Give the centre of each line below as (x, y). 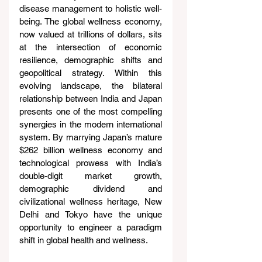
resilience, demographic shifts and (91, 60)
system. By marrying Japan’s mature (91, 137)
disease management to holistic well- (91, 8)
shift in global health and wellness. (84, 240)
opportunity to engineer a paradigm (91, 227)
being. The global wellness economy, (91, 21)
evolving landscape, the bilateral (91, 85)
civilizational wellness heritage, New (91, 201)
